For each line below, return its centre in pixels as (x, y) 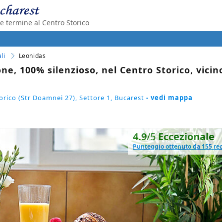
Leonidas (32, 56)
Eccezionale (186, 136)
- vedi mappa (169, 97)
